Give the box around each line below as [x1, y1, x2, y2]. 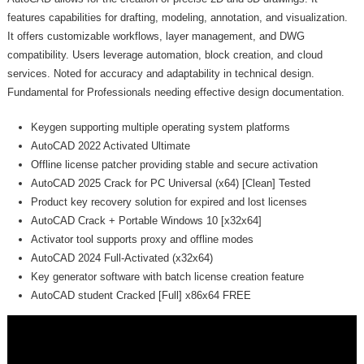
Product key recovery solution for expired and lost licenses [31, 195, 308, 208]
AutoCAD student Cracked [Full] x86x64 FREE [31, 288, 252, 301]
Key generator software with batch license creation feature [31, 270, 305, 283]
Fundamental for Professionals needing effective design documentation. [7, 86, 345, 99]
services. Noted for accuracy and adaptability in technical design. [7, 67, 315, 80]
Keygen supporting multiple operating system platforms [31, 120, 291, 133]
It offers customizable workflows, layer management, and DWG [7, 30, 305, 43]
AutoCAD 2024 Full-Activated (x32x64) [31, 251, 214, 264]
